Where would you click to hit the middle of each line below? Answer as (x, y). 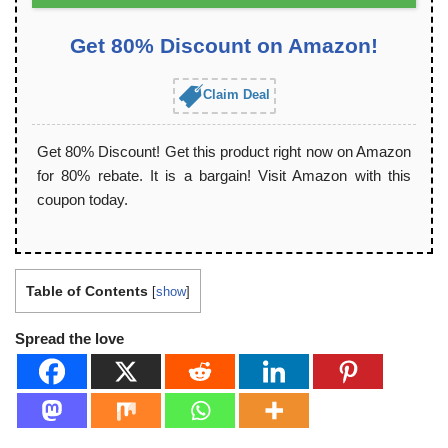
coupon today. (82, 199)
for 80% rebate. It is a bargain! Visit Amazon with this (224, 175)
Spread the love (69, 339)
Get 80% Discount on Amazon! (224, 45)
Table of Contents (87, 290)
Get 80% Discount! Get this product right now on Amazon (224, 151)
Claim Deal (236, 95)
